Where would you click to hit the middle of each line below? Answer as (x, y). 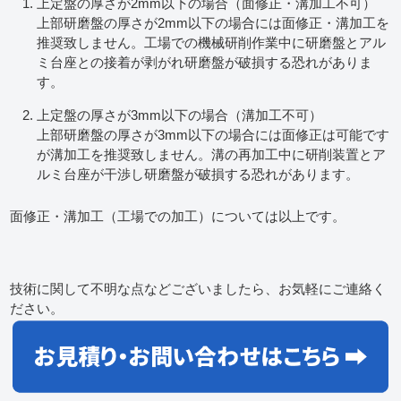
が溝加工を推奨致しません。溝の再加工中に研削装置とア (212, 155)
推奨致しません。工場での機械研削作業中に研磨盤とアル (212, 43)
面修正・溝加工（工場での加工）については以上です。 (178, 217)
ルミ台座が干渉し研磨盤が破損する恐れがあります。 (198, 175)
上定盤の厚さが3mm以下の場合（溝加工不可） (180, 116)
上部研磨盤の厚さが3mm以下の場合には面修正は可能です (213, 136)
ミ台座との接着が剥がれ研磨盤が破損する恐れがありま (205, 63)
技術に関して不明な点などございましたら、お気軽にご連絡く (198, 290)
